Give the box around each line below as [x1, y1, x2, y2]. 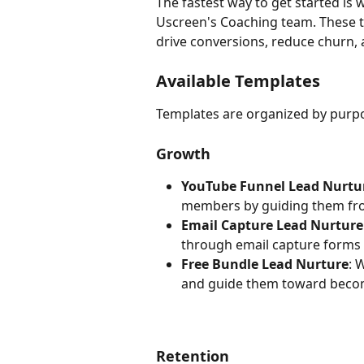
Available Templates [156, 70, 320, 93]
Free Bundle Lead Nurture [181, 255, 349, 274]
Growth [156, 144, 210, 164]
